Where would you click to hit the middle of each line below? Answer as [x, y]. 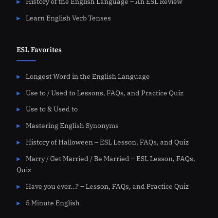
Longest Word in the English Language [88, 76]
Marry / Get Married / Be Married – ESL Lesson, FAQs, [110, 159]
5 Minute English [53, 203]
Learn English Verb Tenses [68, 18]
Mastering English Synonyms [72, 126]
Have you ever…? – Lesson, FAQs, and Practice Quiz [107, 186]
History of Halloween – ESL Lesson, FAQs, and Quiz [107, 142]
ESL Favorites [39, 50]
